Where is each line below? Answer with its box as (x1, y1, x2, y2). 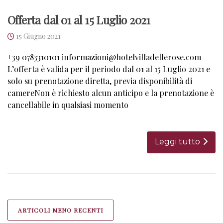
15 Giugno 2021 (16, 31, 61, 41)
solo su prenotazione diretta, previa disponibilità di (7, 75, 192, 86)
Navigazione (7, 186, 95, 208)
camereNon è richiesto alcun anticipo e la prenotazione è (7, 87, 214, 98)
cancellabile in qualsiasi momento (7, 99, 128, 110)
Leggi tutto (155, 136, 200, 146)
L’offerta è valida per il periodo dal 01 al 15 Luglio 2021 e (7, 63, 210, 74)
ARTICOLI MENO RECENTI (18, 206, 103, 214)
